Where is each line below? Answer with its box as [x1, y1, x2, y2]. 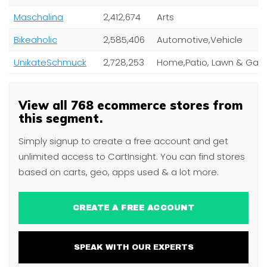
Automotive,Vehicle [157, 33, 243, 46]
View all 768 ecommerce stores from [18, 98, 243, 113]
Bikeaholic [14, 33, 57, 46]
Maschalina [14, 11, 63, 23]
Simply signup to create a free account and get [18, 135, 228, 147]
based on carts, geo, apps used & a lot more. [18, 166, 219, 178]
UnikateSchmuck [14, 56, 86, 69]
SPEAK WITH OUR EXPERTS [105, 243, 194, 252]
